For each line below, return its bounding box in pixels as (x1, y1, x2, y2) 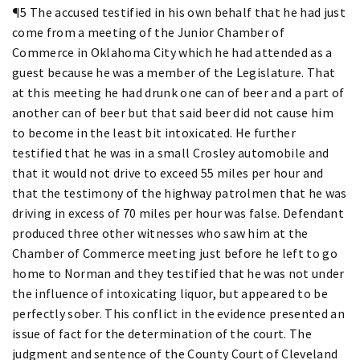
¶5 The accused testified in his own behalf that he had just (12, 3, 346, 20)
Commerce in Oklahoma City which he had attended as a (12, 43, 333, 60)
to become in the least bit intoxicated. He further (12, 124, 297, 141)
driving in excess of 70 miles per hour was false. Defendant (12, 204, 344, 221)
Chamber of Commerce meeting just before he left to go (12, 244, 337, 261)
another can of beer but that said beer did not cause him (12, 104, 333, 121)
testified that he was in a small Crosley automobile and (12, 144, 329, 161)
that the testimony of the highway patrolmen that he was (12, 184, 347, 201)
